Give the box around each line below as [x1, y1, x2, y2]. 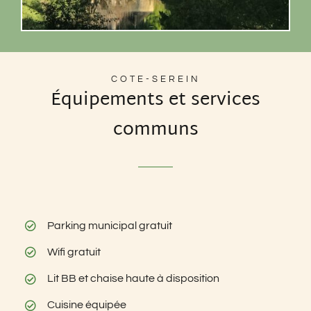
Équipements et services [51, 84, 260, 118]
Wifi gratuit [47, 246, 101, 258]
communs [112, 114, 199, 148]
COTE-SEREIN [110, 74, 201, 85]
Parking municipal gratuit [47, 219, 173, 231]
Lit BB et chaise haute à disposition [47, 273, 220, 285]
